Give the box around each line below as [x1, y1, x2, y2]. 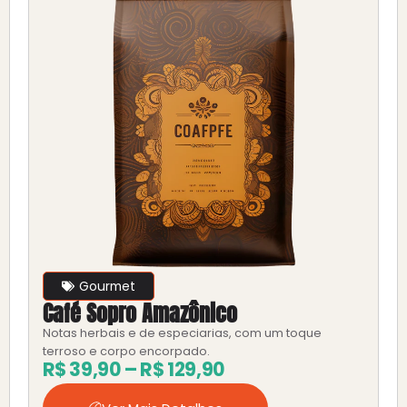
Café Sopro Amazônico [42, 297, 237, 331]
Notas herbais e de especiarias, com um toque [42, 325, 322, 342]
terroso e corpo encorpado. [42, 343, 215, 360]
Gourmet [78, 277, 135, 296]
